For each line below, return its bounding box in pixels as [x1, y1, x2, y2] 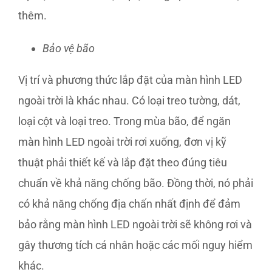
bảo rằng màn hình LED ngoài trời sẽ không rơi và [18, 218, 252, 231]
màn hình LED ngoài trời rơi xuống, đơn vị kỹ [18, 135, 226, 148]
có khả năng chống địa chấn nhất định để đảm [18, 197, 240, 210]
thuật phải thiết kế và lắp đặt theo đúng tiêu [18, 156, 227, 169]
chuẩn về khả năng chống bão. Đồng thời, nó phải [18, 177, 253, 189]
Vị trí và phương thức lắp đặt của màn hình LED [18, 73, 242, 86]
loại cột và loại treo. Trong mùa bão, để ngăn [18, 115, 231, 127]
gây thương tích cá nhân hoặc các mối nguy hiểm [18, 239, 253, 251]
